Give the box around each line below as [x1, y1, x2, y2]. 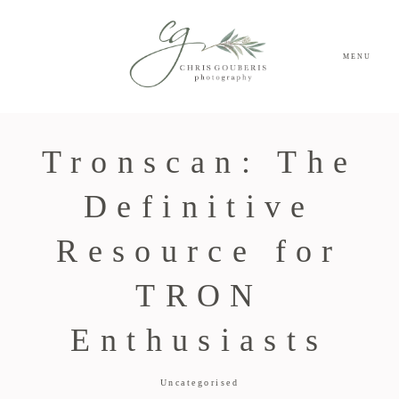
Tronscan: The [41, 144, 358, 181]
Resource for [56, 233, 343, 270]
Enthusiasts [70, 322, 329, 359]
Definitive [84, 189, 315, 225]
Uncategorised [159, 378, 240, 388]
